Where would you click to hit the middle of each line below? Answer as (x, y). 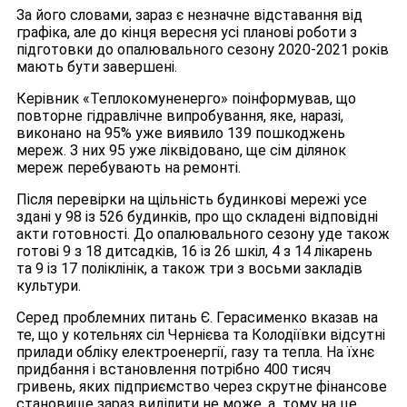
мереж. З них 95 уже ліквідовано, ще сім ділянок (181, 151)
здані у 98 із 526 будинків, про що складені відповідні (197, 217)
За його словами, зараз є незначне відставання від (189, 15)
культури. (49, 286)
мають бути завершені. (97, 67)
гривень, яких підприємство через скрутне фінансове (202, 387)
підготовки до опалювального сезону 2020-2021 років (203, 50)
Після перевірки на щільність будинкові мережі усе (192, 200)
